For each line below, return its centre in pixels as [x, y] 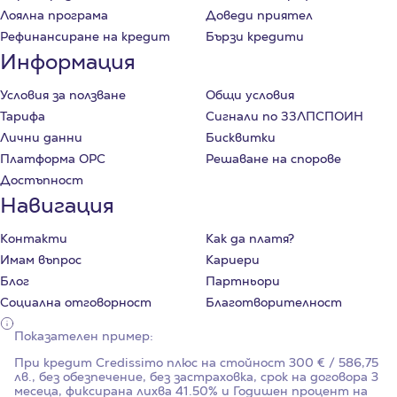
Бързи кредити [255, 37]
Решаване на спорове [273, 159]
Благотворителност [274, 303]
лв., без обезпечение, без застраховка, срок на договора [193, 377]
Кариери [233, 260]
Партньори [243, 281]
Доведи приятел [259, 16]
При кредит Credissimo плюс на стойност [152, 363]
